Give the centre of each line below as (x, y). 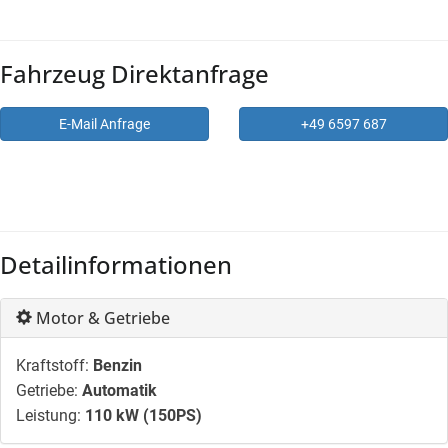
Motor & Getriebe (101, 318)
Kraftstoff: (52, 366)
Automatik (119, 391)
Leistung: (48, 416)
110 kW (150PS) (143, 416)
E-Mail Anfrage (104, 124)
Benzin (117, 366)
